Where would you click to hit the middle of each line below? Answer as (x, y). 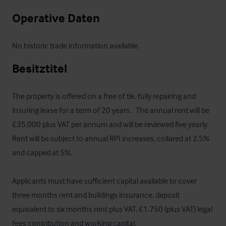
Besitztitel (40, 68)
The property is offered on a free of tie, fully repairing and (104, 96)
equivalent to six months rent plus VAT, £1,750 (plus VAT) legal (112, 209)
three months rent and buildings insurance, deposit (96, 195)
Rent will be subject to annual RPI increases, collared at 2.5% (111, 138)
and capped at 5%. (43, 152)
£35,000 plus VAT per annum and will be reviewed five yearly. (110, 124)
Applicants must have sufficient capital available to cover (104, 181)
